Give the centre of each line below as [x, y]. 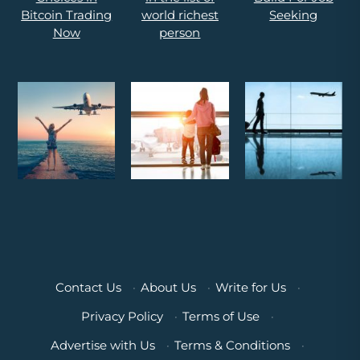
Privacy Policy [122, 317]
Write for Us [250, 288]
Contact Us [88, 288]
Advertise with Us [103, 346]
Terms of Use [221, 317]
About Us [168, 288]
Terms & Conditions [232, 346]
